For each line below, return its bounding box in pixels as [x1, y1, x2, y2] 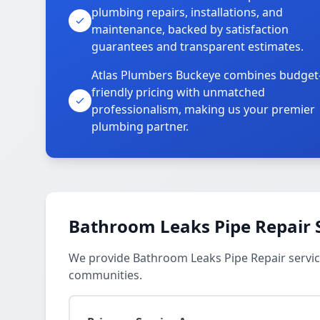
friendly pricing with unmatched [91, 84, 265, 100]
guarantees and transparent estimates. [91, 39, 304, 54]
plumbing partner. [91, 119, 189, 134]
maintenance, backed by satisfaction [91, 21, 289, 37]
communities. [69, 267, 142, 283]
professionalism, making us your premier [91, 101, 315, 117]
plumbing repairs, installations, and [91, 4, 283, 20]
